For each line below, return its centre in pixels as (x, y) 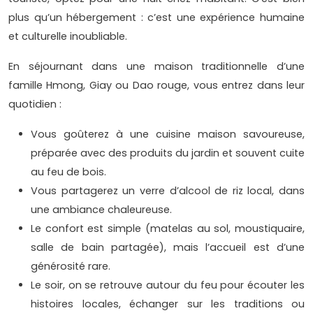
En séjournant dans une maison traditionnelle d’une (156, 67)
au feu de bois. (68, 172)
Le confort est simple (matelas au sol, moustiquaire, (168, 229)
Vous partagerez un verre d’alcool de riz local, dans (168, 191)
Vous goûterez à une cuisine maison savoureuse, (168, 134)
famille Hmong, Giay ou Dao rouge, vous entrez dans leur (156, 86)
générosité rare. (71, 267)
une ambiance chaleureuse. (101, 210)
